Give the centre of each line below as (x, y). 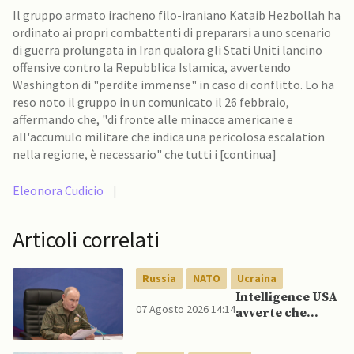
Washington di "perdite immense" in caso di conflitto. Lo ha (173, 85)
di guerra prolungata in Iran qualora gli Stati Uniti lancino (168, 50)
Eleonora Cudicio (58, 190)
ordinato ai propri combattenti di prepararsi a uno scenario (172, 32)
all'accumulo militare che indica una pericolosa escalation (169, 137)
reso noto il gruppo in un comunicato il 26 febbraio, (151, 102)
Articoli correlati (86, 239)
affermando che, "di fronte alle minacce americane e (153, 119)
